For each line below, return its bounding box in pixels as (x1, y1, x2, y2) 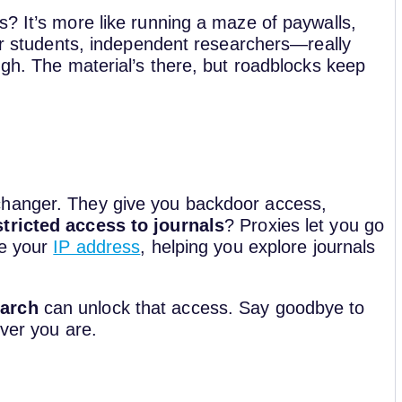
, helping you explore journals (140, 237, 376, 258)
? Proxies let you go (224, 215, 385, 236)
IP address (53, 237, 141, 258)
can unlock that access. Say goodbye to (38, 297, 365, 318)
